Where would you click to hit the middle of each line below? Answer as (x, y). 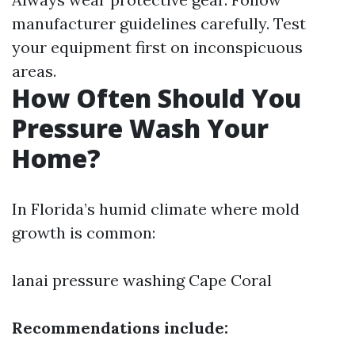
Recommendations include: (120, 328)
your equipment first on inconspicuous (157, 47)
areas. (34, 71)
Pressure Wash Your (140, 128)
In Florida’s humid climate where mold (156, 209)
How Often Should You (157, 98)
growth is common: (84, 233)
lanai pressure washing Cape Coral (142, 280)
